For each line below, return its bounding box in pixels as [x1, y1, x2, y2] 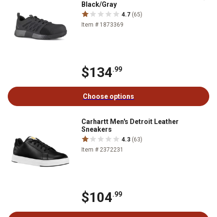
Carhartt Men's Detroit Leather [81, 117, 179, 125]
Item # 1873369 [81, 21, 124, 28]
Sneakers [81, 125, 112, 133]
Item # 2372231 [81, 146, 124, 153]
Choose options [83, 92, 134, 100]
